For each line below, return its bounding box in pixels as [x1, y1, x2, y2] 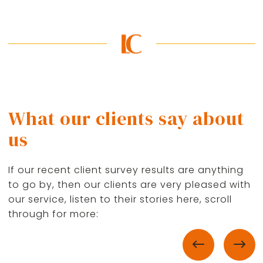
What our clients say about [8, 106, 244, 131]
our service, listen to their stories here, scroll [8, 193, 232, 206]
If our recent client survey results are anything [8, 163, 244, 177]
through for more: [8, 207, 99, 221]
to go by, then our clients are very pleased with [8, 178, 251, 191]
